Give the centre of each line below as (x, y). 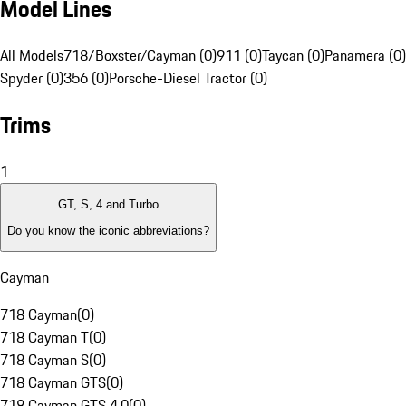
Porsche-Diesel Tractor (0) (188, 78)
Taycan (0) (293, 56)
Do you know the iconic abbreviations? (108, 230)
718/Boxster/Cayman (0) (140, 56)
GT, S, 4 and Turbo (108, 205)
